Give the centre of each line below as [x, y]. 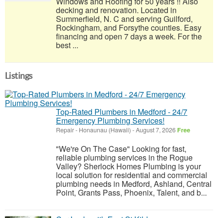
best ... [67, 45]
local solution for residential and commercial [132, 175]
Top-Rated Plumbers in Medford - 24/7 [122, 112]
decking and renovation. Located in [116, 10]
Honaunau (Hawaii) [105, 130]
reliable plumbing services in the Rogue [124, 157]
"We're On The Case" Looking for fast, [121, 149]
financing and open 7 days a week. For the [129, 36]
